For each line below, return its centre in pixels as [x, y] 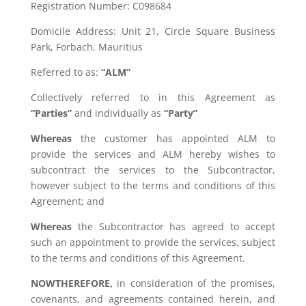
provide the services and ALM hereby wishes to [153, 154]
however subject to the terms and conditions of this [153, 185]
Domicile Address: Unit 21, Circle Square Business [153, 31]
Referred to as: [66, 72]
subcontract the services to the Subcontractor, [153, 170]
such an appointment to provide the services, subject [153, 242]
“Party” [180, 113]
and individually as [117, 113]
